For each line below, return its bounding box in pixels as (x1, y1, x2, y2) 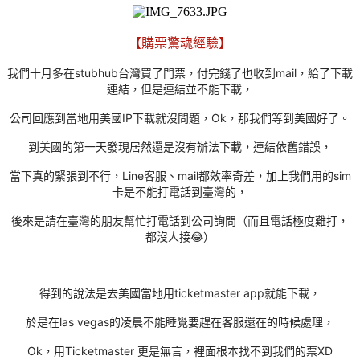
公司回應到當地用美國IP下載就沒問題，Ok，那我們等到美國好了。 (10, 110, 350, 125)
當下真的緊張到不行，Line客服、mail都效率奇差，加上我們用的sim (9, 168, 351, 182)
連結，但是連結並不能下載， (107, 81, 253, 96)
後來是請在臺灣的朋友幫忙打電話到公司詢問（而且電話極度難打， (11, 213, 349, 227)
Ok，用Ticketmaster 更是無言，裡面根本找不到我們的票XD (27, 343, 333, 358)
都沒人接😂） (145, 229, 215, 243)
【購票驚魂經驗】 (129, 35, 231, 50)
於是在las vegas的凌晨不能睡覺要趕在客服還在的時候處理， (26, 314, 334, 329)
